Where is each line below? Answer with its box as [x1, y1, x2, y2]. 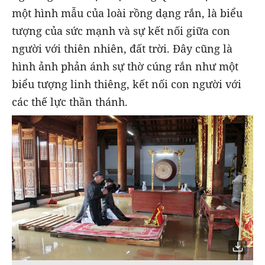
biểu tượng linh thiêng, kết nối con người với [12, 77, 241, 92]
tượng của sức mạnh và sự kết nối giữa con [12, 24, 230, 38]
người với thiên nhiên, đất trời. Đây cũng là [12, 41, 232, 56]
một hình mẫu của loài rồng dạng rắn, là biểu [12, 6, 243, 21]
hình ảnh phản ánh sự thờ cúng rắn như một [12, 59, 238, 74]
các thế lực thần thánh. [12, 95, 128, 109]
